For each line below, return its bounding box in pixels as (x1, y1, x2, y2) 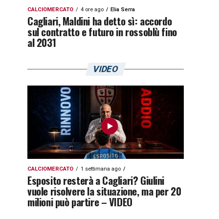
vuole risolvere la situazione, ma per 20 (27, 183, 181, 198)
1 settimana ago (81, 166, 121, 172)
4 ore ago (81, 6, 104, 13)
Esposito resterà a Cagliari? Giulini (27, 173, 165, 188)
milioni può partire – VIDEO (27, 194, 132, 209)
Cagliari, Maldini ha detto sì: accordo (27, 13, 172, 28)
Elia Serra (110, 6, 135, 13)
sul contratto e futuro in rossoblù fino (27, 24, 177, 39)
